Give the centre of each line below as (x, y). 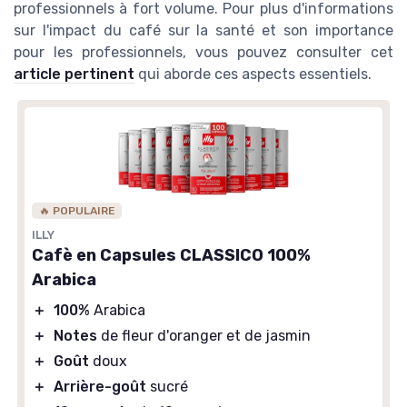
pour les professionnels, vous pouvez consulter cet (203, 53)
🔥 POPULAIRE (77, 211)
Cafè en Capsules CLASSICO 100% (171, 256)
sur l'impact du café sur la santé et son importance (203, 31)
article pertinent (74, 74)
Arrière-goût (100, 387)
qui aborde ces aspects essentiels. (253, 74)
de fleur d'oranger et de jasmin (204, 336)
